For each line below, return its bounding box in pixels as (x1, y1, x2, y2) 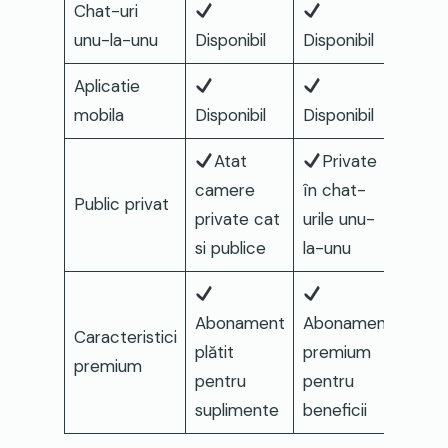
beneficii (302, 398, 367, 421)
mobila (73, 103, 124, 126)
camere (194, 178, 255, 201)
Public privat (73, 192, 169, 215)
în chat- (302, 178, 366, 201)
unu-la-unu (73, 28, 158, 51)
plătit (194, 340, 234, 363)
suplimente (194, 398, 279, 421)
